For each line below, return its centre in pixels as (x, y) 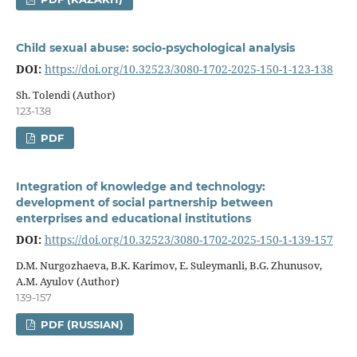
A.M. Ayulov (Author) (67, 281)
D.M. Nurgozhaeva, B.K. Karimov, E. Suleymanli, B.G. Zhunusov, (169, 265)
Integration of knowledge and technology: (140, 186)
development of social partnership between (144, 202)
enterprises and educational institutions (133, 218)
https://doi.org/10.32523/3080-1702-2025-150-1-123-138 (188, 69)
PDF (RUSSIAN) (81, 324)
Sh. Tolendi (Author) (65, 94)
